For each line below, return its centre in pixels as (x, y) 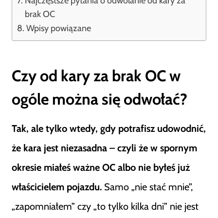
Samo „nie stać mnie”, (147, 187)
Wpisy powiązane (58, 28)
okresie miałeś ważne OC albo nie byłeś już (101, 167)
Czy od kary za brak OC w (96, 76)
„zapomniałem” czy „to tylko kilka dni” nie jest (105, 206)
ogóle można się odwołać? (100, 99)
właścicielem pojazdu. (57, 187)
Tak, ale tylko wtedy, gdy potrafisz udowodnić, (109, 128)
